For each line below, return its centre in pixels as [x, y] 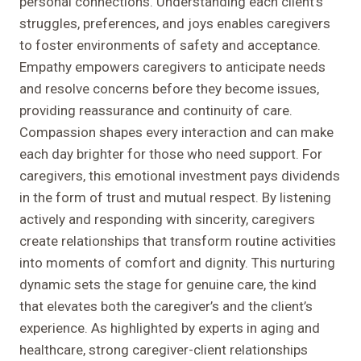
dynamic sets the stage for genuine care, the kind [168, 285]
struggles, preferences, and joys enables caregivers [175, 24]
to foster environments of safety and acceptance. [170, 46]
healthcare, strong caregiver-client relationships [164, 350]
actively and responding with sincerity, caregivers [167, 220]
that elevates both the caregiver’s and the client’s [166, 307]
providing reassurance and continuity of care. [156, 111]
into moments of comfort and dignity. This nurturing [177, 263]
